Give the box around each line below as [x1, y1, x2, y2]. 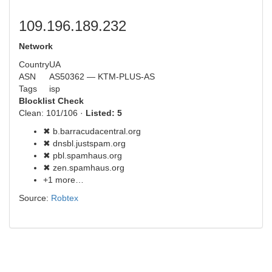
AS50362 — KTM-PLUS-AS [49, 72, 155, 81]
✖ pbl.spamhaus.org [43, 151, 122, 160]
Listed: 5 [86, 108, 122, 118]
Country [19, 59, 49, 69]
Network [19, 41, 53, 51]
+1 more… [43, 175, 84, 185]
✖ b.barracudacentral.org [43, 126, 141, 136]
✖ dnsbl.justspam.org [43, 138, 126, 148]
